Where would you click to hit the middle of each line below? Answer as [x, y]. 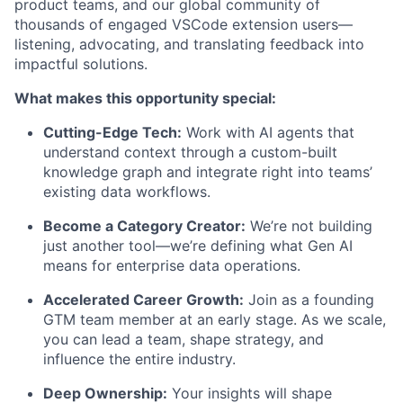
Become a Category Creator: [144, 226]
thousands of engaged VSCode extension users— [184, 25]
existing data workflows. [127, 192]
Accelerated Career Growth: [143, 300]
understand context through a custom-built [190, 152]
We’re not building [309, 226]
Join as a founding [309, 300]
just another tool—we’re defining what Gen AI [198, 246]
